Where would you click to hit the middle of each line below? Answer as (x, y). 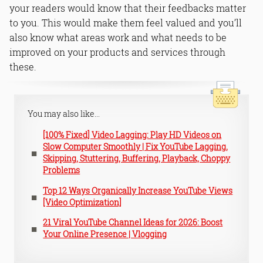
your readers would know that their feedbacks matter (128, 8)
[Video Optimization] (82, 202)
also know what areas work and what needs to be (118, 37)
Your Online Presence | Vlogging (105, 234)
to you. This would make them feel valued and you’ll (126, 22)
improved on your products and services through (117, 52)
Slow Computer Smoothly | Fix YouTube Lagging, (136, 147)
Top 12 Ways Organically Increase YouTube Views (138, 190)
